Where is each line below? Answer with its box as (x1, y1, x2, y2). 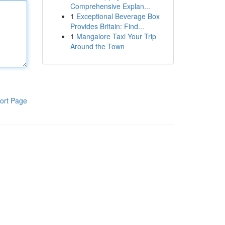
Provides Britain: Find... (70, 21, 144, 31)
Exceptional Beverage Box (76, 11, 160, 21)
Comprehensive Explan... (70, 1, 150, 11)
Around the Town (70, 41, 125, 51)
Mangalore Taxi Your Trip (76, 31, 156, 41)
